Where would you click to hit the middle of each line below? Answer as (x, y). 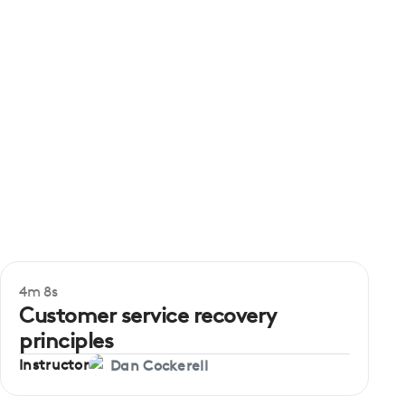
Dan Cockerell (159, 365)
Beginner (62, 293)
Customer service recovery (148, 315)
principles (66, 340)
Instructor (54, 365)
